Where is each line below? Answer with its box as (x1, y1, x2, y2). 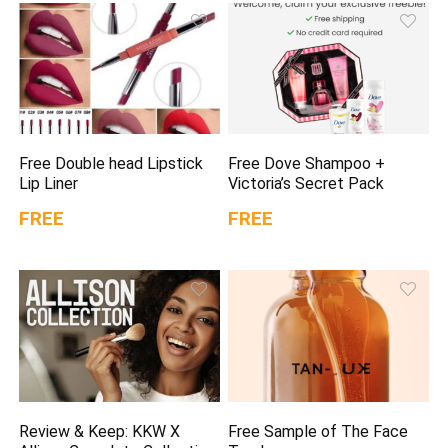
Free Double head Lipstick (19, 154, 204, 174)
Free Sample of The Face (228, 421, 409, 441)
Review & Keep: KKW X (19, 421, 181, 441)
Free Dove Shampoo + (228, 154, 386, 174)
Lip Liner (19, 174, 79, 194)
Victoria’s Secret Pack (228, 174, 385, 194)
